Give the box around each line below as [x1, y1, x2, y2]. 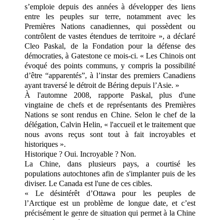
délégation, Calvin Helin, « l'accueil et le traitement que [25, 120, 195, 129]
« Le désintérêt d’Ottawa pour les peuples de [25, 189, 195, 197]
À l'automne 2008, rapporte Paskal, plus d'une [25, 90, 195, 99]
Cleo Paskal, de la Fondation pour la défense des [25, 41, 195, 50]
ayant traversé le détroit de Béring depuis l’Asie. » [25, 81, 179, 89]
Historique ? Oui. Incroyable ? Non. [25, 149, 136, 158]
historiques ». [25, 139, 66, 148]
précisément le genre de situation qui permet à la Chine [25, 208, 195, 217]
